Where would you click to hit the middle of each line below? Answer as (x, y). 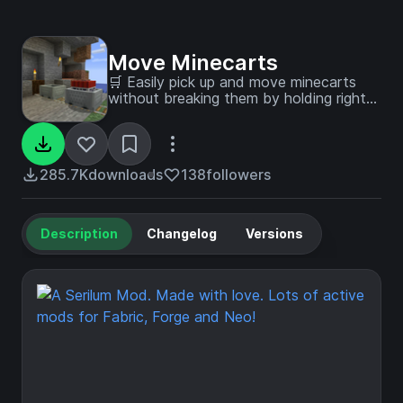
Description (79, 233)
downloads (125, 175)
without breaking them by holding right (237, 98)
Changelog (182, 233)
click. (124, 114)
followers (238, 175)
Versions (274, 233)
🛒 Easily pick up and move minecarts (232, 82)
